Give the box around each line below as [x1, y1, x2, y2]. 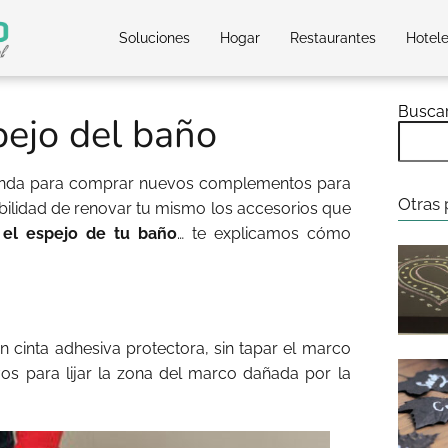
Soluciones [119, 30, 190, 46]
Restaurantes [290, 30, 376, 46]
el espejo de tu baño [2, 224, 177, 243]
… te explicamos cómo [176, 224, 351, 243]
